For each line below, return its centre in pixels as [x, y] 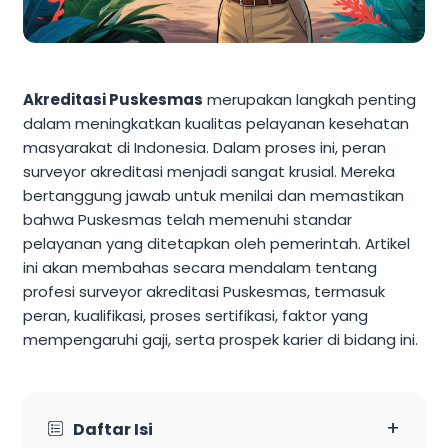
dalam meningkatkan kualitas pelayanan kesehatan [216, 124]
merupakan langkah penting [309, 100]
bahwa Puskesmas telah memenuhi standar [187, 220]
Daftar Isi [113, 430]
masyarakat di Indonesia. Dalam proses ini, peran [204, 148]
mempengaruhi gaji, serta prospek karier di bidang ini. [220, 340]
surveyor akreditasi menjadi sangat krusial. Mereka [209, 172]
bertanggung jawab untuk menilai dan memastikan [213, 196]
